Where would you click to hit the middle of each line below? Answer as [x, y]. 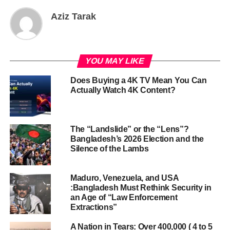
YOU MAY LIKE [115, 61]
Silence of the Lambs [109, 148]
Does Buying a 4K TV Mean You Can [138, 80]
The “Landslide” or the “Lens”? [129, 129]
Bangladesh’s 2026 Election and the [137, 139]
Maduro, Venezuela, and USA [124, 178]
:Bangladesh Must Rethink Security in [141, 187]
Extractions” [94, 207]
